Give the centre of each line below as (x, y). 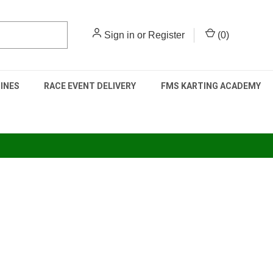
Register (166, 35)
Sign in (119, 35)
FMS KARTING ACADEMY (211, 86)
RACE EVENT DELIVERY (90, 86)
